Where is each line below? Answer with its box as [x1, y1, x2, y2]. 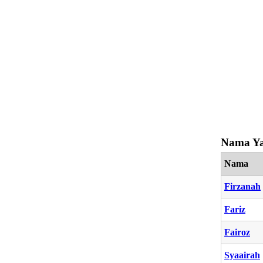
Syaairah [224, 249, 260, 260]
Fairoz [224, 227, 250, 237]
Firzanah [224, 181, 261, 191]
